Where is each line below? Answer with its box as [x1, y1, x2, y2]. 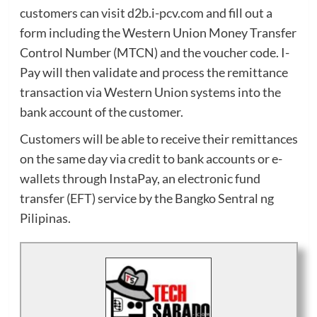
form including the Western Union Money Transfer [19, 25, 296, 41]
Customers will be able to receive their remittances [19, 131, 298, 147]
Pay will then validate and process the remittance [19, 64, 288, 81]
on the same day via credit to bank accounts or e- [19, 151, 282, 167]
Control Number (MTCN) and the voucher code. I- [19, 45, 289, 61]
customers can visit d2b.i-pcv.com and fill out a [19, 5, 272, 21]
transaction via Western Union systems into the [19, 84, 281, 100]
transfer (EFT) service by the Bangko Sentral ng [19, 190, 274, 207]
